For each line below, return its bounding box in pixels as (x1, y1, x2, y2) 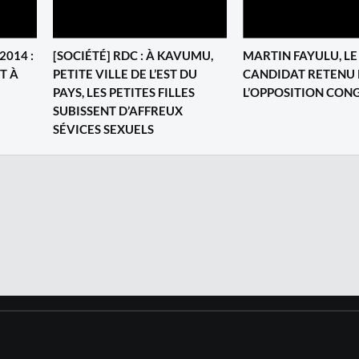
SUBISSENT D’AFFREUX (53, 103, 183, 118)
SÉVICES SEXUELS (53, 121, 154, 136)
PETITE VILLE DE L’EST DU (53, 66, 197, 81)
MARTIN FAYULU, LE (243, 47, 357, 63)
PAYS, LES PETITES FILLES (53, 84, 195, 99)
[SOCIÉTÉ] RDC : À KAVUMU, (53, 47, 213, 63)
